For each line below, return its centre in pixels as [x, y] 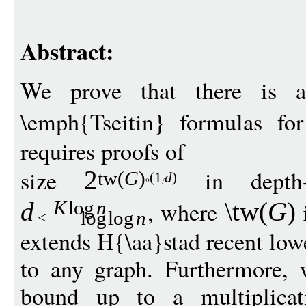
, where [186, 212]
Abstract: [67, 51]
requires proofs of [102, 151]
